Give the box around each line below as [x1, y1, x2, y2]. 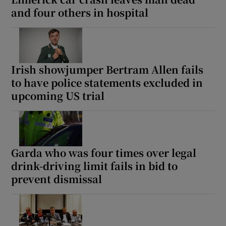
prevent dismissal [11, 171, 102, 186]
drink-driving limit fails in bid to [11, 158, 178, 173]
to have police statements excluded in [11, 75, 203, 90]
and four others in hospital [11, 5, 149, 20]
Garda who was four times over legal [11, 145, 197, 160]
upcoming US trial [11, 88, 105, 103]
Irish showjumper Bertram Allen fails [11, 62, 204, 77]
